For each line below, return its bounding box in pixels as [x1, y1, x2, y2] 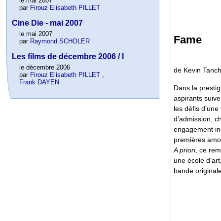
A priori [174, 146, 195, 154]
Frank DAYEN [19, 78, 60, 86]
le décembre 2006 [19, 64, 71, 72]
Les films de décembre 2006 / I [12, 52, 124, 61]
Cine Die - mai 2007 [12, 19, 83, 28]
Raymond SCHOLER [30, 37, 90, 45]
